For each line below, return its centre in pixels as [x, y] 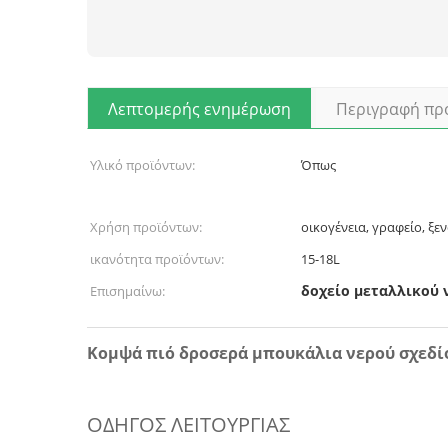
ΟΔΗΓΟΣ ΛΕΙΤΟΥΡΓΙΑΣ [188, 424]
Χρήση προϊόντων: [146, 227]
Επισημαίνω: [127, 291]
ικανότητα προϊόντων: [157, 259]
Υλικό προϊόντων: [142, 165]
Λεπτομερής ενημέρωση [199, 109]
